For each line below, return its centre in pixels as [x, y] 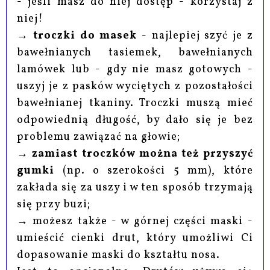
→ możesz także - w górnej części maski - [135, 221]
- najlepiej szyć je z [195, 36]
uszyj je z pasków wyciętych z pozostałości [135, 86]
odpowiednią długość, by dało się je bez [135, 120]
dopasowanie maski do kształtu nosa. [119, 255]
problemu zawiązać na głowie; [99, 137]
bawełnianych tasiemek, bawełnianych [135, 52]
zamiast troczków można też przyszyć [141, 154]
